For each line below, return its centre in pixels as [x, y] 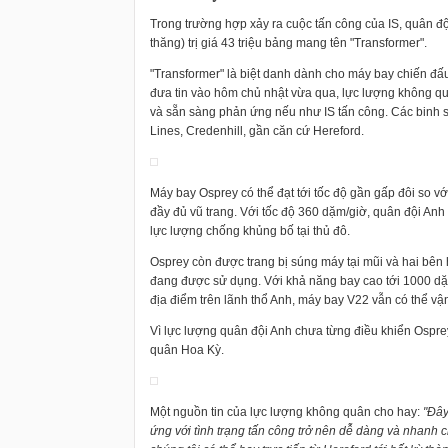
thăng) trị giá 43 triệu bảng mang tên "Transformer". [288, 43]
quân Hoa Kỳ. [187, 350]
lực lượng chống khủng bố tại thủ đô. [250, 231]
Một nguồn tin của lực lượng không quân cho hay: [286, 412]
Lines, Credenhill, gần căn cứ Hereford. [257, 131]
